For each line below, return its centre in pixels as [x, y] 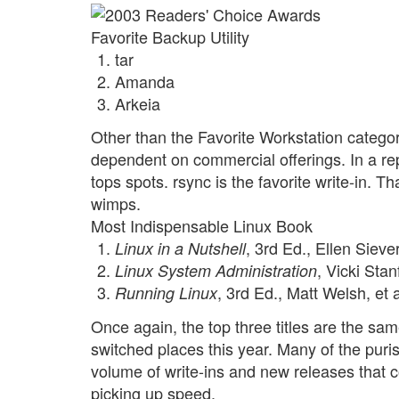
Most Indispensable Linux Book [202, 226]
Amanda [145, 81]
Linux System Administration [216, 271]
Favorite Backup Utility [170, 36]
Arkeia [138, 103]
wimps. [116, 204]
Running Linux [166, 293]
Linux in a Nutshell [180, 248]
